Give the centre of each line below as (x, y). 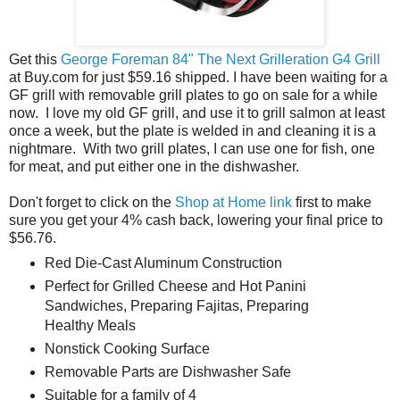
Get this (35, 59)
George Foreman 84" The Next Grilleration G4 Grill (221, 59)
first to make (332, 202)
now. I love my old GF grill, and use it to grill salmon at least (197, 112)
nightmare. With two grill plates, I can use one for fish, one (192, 148)
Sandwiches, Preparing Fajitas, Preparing (176, 306)
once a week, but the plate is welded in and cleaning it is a (192, 130)
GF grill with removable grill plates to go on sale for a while (193, 95)
